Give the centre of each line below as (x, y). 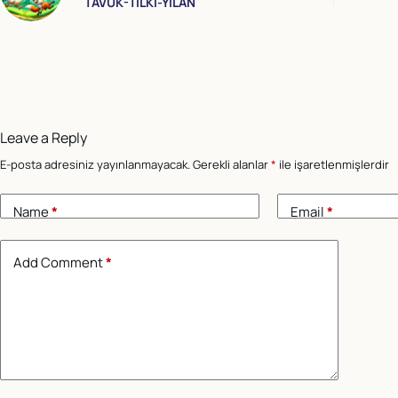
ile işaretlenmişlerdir (333, 164)
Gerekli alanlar (232, 164)
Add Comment (58, 262)
